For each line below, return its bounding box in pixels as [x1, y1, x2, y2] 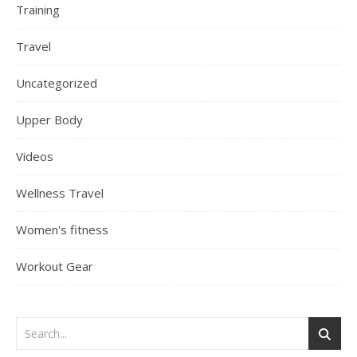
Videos [16, 147, 53, 164]
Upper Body [16, 111, 83, 127]
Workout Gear [16, 257, 93, 274]
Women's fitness [16, 221, 108, 237]
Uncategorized [16, 74, 97, 91]
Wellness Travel [16, 184, 104, 201]
